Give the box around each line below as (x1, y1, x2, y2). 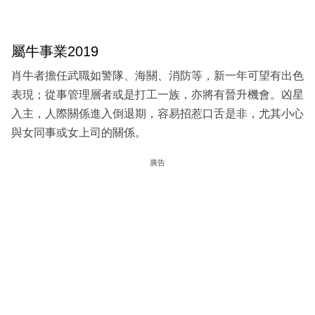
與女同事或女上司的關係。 (11, 127, 146, 139)
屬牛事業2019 (11, 43, 98, 59)
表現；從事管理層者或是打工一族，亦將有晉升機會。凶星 (11, 89, 304, 101)
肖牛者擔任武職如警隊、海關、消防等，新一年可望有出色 (11, 70, 304, 82)
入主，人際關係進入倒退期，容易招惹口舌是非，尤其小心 (11, 108, 304, 120)
